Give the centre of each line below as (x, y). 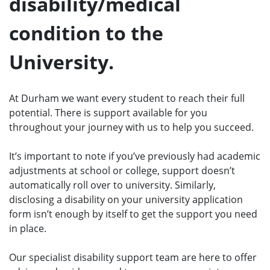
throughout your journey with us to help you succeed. (131, 127)
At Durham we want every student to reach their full (127, 99)
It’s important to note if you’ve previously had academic (135, 156)
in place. (29, 229)
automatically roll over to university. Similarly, (112, 185)
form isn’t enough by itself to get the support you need (133, 214)
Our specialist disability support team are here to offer (133, 258)
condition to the (86, 33)
